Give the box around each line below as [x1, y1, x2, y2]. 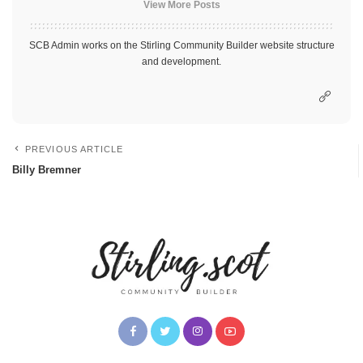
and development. [142, 56, 221, 68]
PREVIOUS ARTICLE [25, 144, 124, 155]
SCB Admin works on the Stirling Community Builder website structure [28, 40, 335, 52]
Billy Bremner [12, 164, 81, 177]
